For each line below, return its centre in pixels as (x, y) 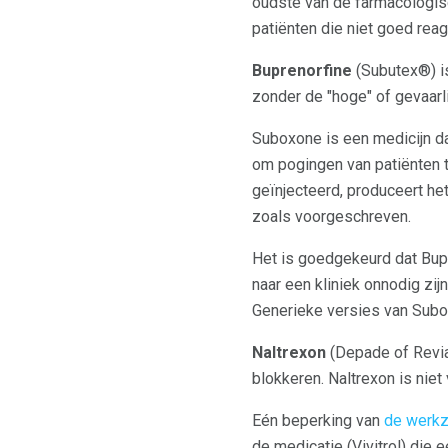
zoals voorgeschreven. (331, 216)
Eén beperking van (318, 420)
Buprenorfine (302, 70)
